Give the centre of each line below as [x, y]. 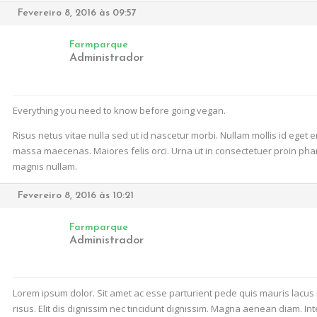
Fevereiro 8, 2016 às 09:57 [77, 13]
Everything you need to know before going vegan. [119, 110]
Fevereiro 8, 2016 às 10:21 [76, 196]
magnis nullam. [45, 166]
